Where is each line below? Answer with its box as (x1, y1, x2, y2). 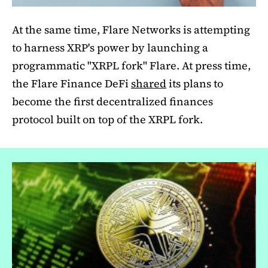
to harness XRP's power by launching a (12, 39, 208, 55)
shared (131, 75, 166, 91)
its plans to (166, 75, 223, 91)
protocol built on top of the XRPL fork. (12, 111, 203, 127)
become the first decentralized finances (12, 93, 213, 109)
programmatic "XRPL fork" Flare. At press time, (12, 57, 251, 73)
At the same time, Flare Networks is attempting (12, 22, 250, 37)
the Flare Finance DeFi (12, 75, 131, 91)
